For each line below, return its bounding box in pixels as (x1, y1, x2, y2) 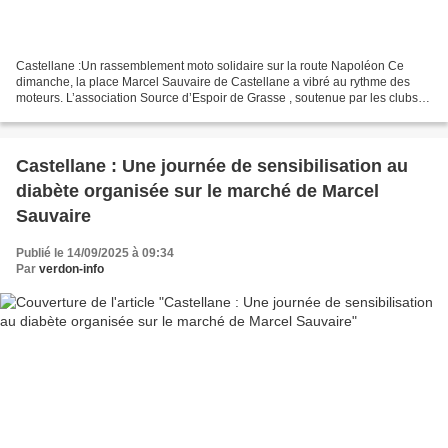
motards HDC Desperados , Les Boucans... (16, 107, 249, 122)
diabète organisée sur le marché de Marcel (16, 181, 379, 202)
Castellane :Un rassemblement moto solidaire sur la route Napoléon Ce (16, 59, 404, 74)
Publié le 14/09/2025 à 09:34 (16, 246, 174, 261)
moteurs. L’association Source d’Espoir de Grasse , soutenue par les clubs (16, 91, 418, 106)
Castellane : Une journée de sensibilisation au (16, 156, 111, 177)
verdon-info (39, 262, 104, 277)
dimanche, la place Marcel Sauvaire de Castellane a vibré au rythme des (16, 75, 410, 90)
